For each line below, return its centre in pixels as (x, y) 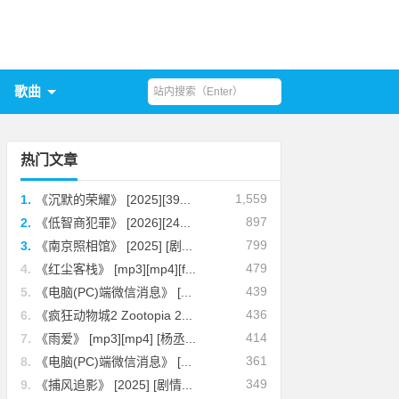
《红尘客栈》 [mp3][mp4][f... (116, 269)
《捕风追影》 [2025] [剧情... (114, 385)
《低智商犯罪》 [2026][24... (114, 223)
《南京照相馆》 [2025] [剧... (114, 246)
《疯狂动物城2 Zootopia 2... (114, 315)
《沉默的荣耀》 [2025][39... (114, 199)
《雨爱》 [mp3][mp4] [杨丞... (116, 338)
